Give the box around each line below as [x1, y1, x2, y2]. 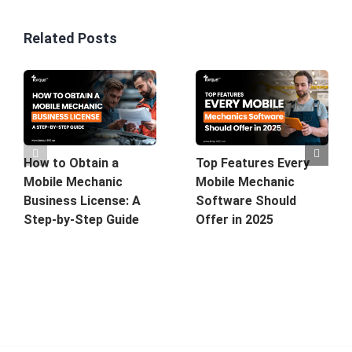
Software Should [196, 192, 296, 208]
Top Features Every [196, 155, 310, 170]
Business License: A [24, 192, 141, 208]
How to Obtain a [24, 155, 119, 170]
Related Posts [24, 30, 117, 47]
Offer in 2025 [196, 211, 273, 227]
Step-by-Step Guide [24, 211, 139, 227]
